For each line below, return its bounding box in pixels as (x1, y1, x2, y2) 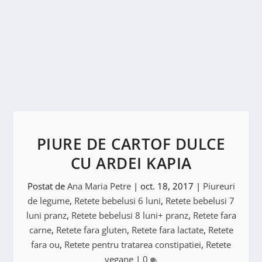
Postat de (27, 180, 67, 192)
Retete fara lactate (131, 224, 204, 236)
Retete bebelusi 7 (166, 195, 235, 206)
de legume (27, 195, 70, 206)
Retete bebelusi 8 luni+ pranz (71, 209, 188, 221)
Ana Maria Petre (67, 180, 131, 192)
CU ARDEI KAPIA (70, 153, 192, 174)
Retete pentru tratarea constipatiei (64, 239, 201, 250)
